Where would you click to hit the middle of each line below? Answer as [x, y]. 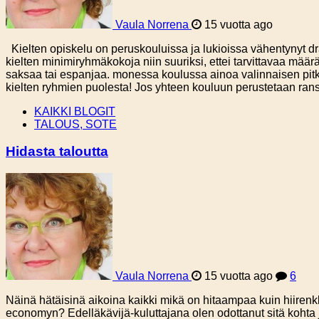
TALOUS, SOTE [75, 124]
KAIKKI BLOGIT [75, 111]
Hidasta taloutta [57, 152]
